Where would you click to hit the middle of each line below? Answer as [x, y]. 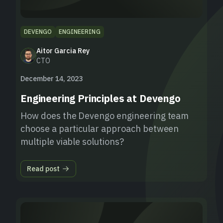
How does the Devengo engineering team [105, 115]
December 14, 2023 [52, 78]
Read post [43, 168]
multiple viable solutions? [72, 141]
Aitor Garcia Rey [63, 51]
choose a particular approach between [100, 128]
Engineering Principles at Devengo [101, 98]
